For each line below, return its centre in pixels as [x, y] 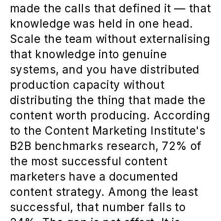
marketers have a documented [94, 177]
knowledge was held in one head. [102, 24]
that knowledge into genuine [89, 54]
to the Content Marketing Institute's [108, 131]
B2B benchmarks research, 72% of [106, 146]
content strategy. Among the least [104, 192]
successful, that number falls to [98, 207]
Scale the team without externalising [110, 39]
